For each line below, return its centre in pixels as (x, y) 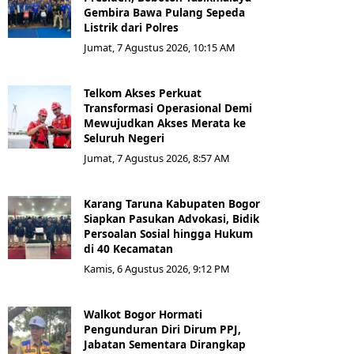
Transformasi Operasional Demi (168, 108)
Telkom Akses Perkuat (143, 93)
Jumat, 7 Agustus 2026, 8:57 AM (157, 158)
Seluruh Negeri (124, 138)
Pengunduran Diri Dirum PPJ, (162, 330)
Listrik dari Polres (131, 28)
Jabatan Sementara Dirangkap (165, 345)
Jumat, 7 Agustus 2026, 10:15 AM (160, 48)
